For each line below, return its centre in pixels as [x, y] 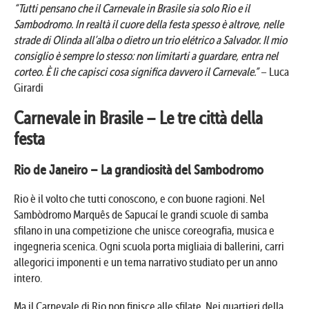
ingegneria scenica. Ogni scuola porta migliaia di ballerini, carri [149, 246]
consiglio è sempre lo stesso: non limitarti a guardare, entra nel [146, 56]
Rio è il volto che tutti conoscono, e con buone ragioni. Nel [139, 199]
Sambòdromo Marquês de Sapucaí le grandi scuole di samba [141, 215]
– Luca [274, 72]
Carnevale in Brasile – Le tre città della [138, 118]
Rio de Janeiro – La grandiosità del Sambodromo [139, 170]
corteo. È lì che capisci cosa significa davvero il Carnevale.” [136, 72]
